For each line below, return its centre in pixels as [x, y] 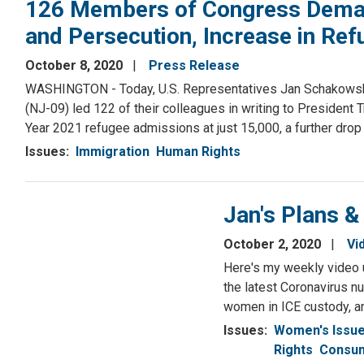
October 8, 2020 [76, 66]
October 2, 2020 [274, 245]
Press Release [194, 66]
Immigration [113, 152]
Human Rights [198, 152]
